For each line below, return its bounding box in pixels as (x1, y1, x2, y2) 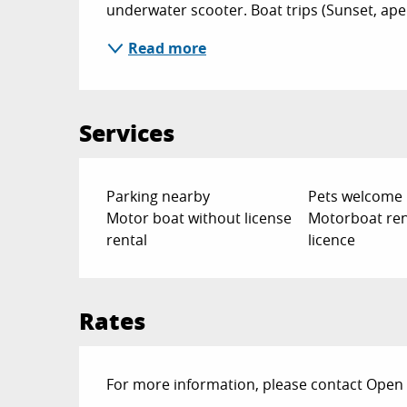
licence (307, 230, 355, 250)
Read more (128, 38, 207, 58)
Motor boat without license (106, 208, 293, 228)
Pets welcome (307, 186, 402, 206)
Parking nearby (106, 186, 211, 206)
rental (106, 230, 148, 250)
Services (79, 116, 175, 149)
